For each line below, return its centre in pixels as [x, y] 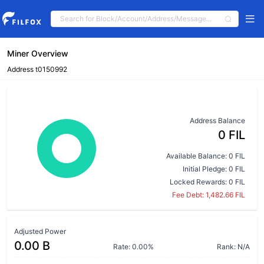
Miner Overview [38, 53]
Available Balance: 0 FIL [206, 156]
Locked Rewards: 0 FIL [207, 182]
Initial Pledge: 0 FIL [214, 169]
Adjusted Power [40, 231]
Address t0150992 [37, 69]
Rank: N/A [233, 247]
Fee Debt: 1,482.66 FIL [209, 195]
